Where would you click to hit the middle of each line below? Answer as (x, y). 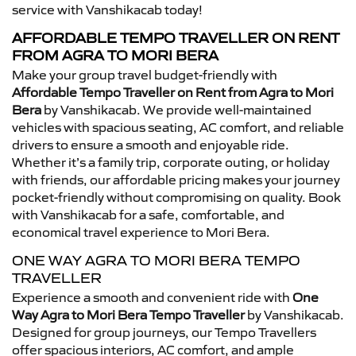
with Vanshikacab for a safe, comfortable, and (148, 214)
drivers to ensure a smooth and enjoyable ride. (151, 144)
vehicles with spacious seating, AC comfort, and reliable (178, 127)
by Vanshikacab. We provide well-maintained (176, 109)
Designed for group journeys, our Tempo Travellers (164, 332)
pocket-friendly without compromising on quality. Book (176, 197)
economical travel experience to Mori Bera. (141, 232)
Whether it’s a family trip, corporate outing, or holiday (171, 162)
